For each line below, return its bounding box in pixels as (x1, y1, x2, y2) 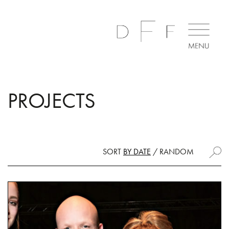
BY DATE (123, 146, 151, 157)
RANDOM (159, 146, 194, 157)
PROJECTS (8, 87, 96, 114)
